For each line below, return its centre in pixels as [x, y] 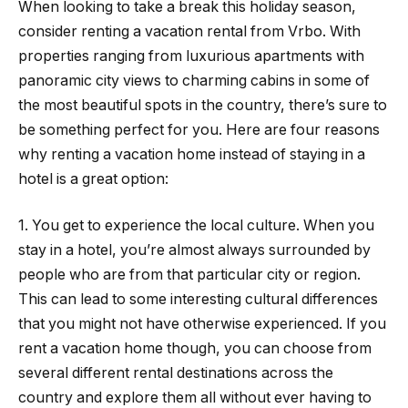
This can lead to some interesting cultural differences [198, 300]
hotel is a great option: [93, 178]
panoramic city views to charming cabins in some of [194, 80]
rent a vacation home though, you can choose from [195, 349]
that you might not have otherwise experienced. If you [202, 324]
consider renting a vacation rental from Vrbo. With [189, 31]
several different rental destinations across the [176, 373]
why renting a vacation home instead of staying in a [192, 154]
